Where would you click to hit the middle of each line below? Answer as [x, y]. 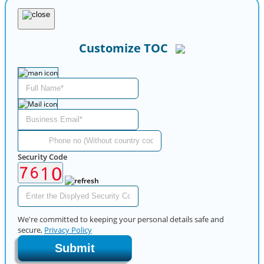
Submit [75, 248]
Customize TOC [123, 48]
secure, [31, 230]
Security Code [42, 156]
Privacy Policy [68, 230]
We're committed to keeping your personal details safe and [121, 220]
